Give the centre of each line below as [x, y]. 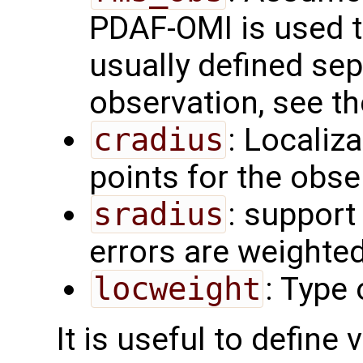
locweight [177, 288]
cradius [158, 139]
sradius [158, 214]
